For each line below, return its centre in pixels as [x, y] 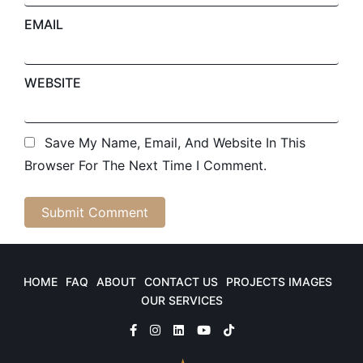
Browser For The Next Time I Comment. [145, 166]
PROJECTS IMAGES [279, 282]
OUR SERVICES [181, 300]
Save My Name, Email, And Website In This [175, 143]
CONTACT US [181, 282]
